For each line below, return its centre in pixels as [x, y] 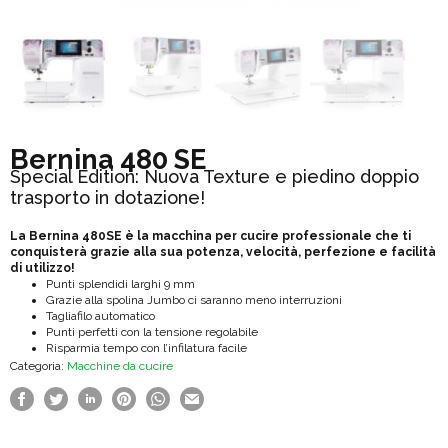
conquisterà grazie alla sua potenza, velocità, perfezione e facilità [223, 251]
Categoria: [38, 365]
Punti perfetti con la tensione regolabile [152, 331]
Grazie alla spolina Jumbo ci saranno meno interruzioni [194, 299]
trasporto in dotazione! [107, 197]
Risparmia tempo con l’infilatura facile [146, 347]
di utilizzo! [42, 267]
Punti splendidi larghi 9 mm [120, 283]
